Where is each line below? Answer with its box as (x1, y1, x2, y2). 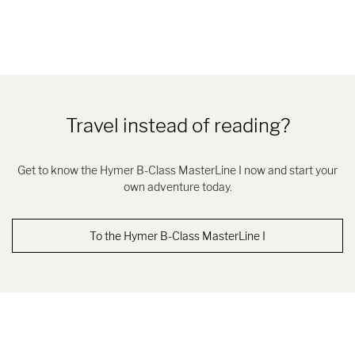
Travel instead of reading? (65, 114, 290, 138)
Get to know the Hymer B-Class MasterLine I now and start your (17, 163, 338, 177)
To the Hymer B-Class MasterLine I (90, 229, 265, 243)
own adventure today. (123, 180, 232, 194)
